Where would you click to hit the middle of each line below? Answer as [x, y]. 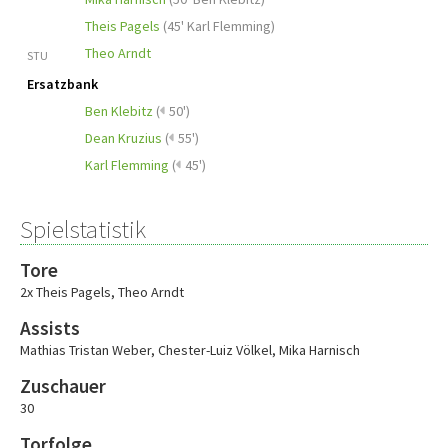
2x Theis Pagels [65, 292]
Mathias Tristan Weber [85, 350]
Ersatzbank [62, 84]
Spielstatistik [83, 229]
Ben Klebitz [119, 111]
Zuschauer [63, 386]
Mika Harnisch [319, 350]
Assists [50, 328]
